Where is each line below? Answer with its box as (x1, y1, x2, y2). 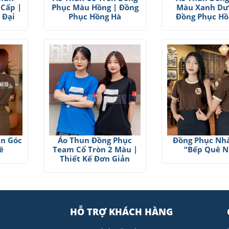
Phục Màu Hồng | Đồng (51, 2, 139, 12)
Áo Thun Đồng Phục (58, 135, 132, 146)
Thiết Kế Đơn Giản (60, 153, 130, 164)
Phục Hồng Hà (68, 11, 122, 21)
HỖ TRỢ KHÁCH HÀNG (70, 205, 173, 218)
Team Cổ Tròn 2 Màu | (52, 144, 138, 155)
